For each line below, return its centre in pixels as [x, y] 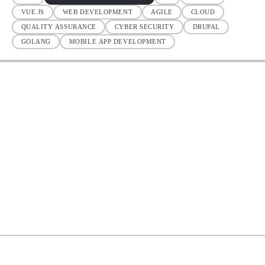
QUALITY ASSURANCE [59, 27]
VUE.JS [33, 12]
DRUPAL [206, 27]
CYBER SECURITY [144, 27]
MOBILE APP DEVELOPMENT [117, 42]
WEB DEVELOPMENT [98, 12]
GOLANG [36, 42]
